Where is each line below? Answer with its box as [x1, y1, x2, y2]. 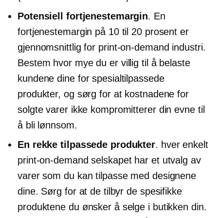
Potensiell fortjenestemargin [18, 10, 148, 21]
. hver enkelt [155, 139, 208, 150]
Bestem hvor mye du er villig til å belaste [18, 57, 190, 68]
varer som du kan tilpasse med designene [18, 170, 197, 181]
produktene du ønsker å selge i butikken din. [18, 201, 207, 212]
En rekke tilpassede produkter [18, 139, 156, 150]
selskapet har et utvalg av [88, 154, 201, 165]
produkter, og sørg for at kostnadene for [18, 88, 189, 99]
